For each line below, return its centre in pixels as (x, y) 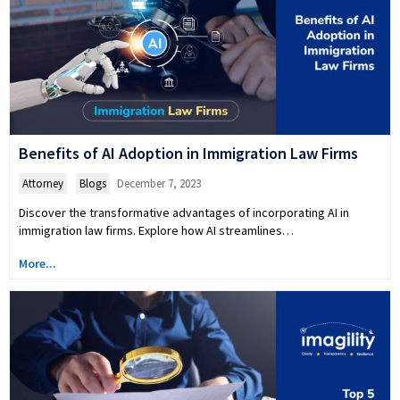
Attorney (43, 183)
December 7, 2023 (159, 183)
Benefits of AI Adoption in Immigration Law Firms (188, 153)
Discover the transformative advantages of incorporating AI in (184, 212)
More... (37, 263)
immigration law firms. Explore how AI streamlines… (156, 230)
